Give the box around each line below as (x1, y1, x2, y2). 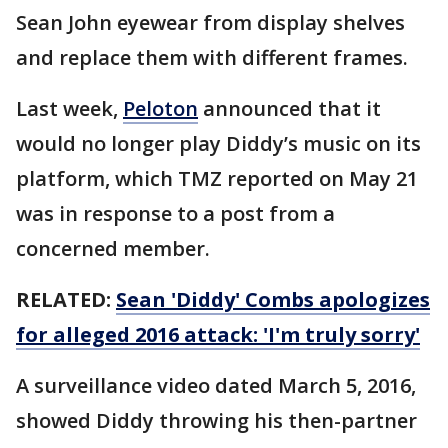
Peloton (123, 95, 198, 123)
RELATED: (16, 286, 116, 314)
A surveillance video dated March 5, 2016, (16, 372, 416, 400)
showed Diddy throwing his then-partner (16, 407, 417, 435)
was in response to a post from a (16, 200, 335, 228)
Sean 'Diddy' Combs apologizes (116, 286, 430, 314)
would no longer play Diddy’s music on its (16, 130, 421, 158)
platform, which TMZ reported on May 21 (16, 165, 418, 193)
